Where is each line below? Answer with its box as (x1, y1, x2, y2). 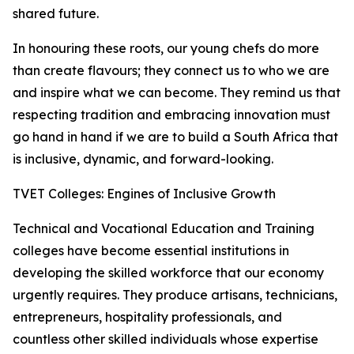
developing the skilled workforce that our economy (13, 265, 324, 281)
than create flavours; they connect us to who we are (13, 62, 330, 78)
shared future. (13, 6, 99, 21)
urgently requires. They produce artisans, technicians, (13, 287, 337, 303)
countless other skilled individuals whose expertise (13, 331, 318, 347)
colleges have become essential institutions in (13, 243, 289, 258)
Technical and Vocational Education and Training (13, 220, 314, 236)
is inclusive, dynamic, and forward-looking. (13, 151, 273, 167)
